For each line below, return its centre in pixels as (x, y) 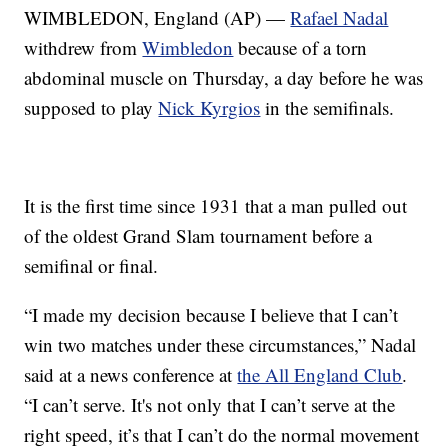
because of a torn (300, 48)
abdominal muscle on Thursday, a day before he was (224, 78)
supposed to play (91, 108)
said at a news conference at (131, 375)
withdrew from (83, 48)
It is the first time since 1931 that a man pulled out (216, 206)
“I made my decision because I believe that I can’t (211, 315)
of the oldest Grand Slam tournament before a (198, 236)
